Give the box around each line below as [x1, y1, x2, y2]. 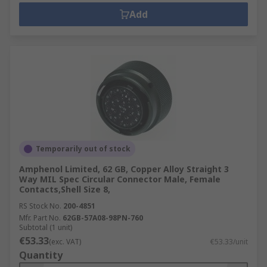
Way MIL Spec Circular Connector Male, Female [19, 173, 221, 185]
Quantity [19, 249, 63, 262]
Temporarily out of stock [36, 144, 131, 154]
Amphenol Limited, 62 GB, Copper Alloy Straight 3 [19, 163, 229, 175]
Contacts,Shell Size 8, [19, 184, 110, 195]
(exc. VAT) [49, 237, 81, 247]
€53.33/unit [210, 237, 248, 247]
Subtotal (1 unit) [19, 222, 72, 232]
